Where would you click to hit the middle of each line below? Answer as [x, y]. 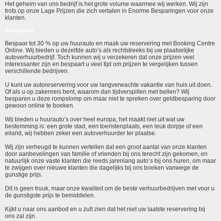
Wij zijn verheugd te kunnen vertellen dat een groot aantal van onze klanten [106, 147]
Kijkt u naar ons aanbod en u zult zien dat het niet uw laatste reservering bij [105, 209]
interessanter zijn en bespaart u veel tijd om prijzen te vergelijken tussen [101, 64]
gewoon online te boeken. [40, 105]
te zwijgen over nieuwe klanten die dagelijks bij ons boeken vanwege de [102, 167]
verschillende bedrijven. [37, 71]
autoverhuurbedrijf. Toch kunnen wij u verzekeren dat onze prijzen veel [100, 57]
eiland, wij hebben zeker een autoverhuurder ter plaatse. [81, 133]
